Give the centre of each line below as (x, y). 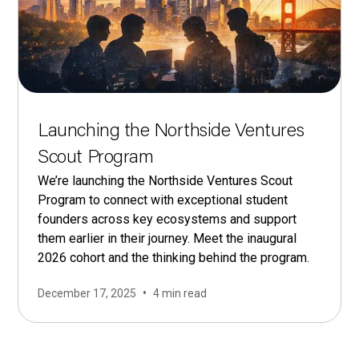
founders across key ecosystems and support (167, 220)
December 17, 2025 (87, 293)
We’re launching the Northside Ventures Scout (165, 181)
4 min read (180, 293)
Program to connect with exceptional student (163, 200)
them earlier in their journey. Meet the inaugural (167, 239)
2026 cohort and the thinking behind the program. (174, 258)
